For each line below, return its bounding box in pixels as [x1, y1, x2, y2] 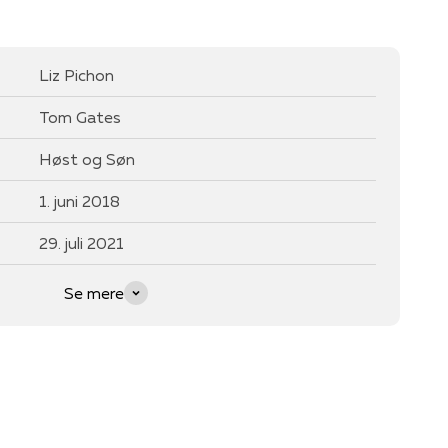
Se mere [63, 282, 124, 303]
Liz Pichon [39, 64, 114, 85]
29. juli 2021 [39, 232, 124, 253]
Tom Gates [39, 106, 121, 127]
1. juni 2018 [39, 190, 120, 211]
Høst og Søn [39, 148, 135, 169]
